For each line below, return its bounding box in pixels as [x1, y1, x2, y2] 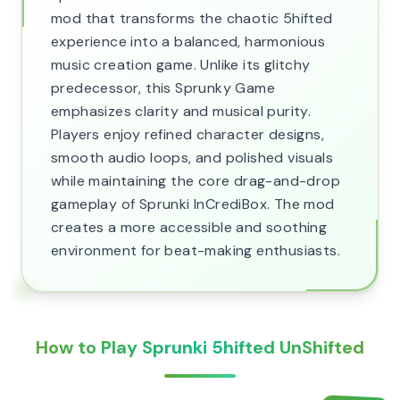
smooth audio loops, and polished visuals [51, 148, 333, 167]
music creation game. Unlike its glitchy [51, 55, 311, 74]
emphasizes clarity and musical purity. [51, 102, 312, 121]
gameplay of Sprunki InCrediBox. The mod [51, 195, 335, 213]
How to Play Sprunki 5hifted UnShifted [36, 336, 364, 359]
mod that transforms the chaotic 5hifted [51, 9, 333, 28]
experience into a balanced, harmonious [51, 32, 326, 51]
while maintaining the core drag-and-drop [51, 171, 340, 190]
